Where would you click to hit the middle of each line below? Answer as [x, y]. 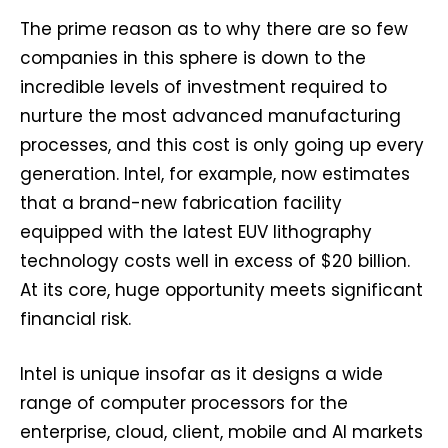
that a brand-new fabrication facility [181, 203]
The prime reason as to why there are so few [214, 29]
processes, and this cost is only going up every [222, 145]
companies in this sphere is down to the [193, 58]
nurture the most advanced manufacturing [210, 116]
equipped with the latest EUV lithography [196, 232]
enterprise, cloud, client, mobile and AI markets [221, 432]
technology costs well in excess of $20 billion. [215, 261]
